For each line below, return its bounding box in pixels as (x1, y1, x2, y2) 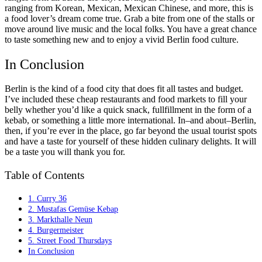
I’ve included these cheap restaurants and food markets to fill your (5, 94, 247, 105)
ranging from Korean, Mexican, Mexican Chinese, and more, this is (5, 2, 253, 13)
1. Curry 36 (28, 193, 67, 203)
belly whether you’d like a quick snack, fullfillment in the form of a (5, 105, 251, 115)
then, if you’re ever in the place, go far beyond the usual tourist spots (5, 126, 257, 136)
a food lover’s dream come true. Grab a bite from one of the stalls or (5, 13, 254, 23)
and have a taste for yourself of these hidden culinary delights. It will (5, 136, 256, 147)
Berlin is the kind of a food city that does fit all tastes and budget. (5, 84, 243, 94)
